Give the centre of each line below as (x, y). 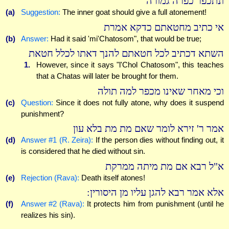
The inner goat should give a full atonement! (133, 12)
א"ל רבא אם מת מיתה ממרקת (164, 166)
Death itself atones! (112, 177)
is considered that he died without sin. (83, 151)
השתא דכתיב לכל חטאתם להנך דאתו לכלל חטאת (126, 54)
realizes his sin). (48, 215)
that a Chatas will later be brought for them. (107, 76)
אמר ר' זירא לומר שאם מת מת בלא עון (148, 129)
